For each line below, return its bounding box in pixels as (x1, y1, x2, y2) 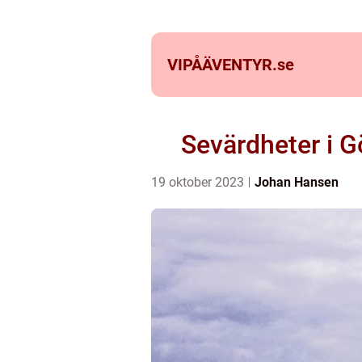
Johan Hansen (255, 175, 339, 190)
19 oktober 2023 (151, 175, 247, 190)
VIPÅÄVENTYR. (167, 55, 277, 74)
